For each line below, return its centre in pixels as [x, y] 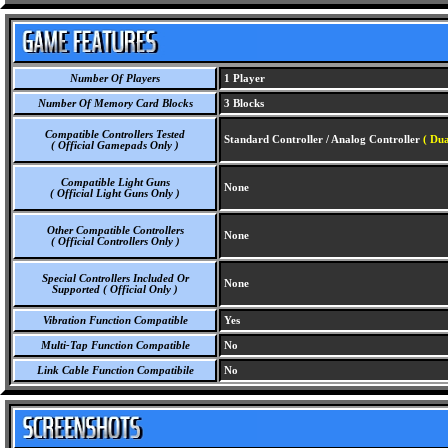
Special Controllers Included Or [115, 278]
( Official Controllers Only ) [115, 241]
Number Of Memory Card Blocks [115, 103]
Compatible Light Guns [115, 182]
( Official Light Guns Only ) [115, 193]
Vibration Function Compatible [115, 320]
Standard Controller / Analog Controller [322, 139]
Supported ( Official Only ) [115, 289]
